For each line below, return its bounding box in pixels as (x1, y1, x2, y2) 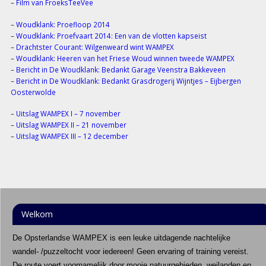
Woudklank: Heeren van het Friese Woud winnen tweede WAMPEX (15, 53, 235, 63)
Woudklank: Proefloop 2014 (15, 19, 110, 29)
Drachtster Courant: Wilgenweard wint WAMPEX (15, 42, 174, 52)
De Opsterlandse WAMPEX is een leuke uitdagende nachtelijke (12, 233, 230, 242)
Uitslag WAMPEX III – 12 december (15, 131, 130, 141)
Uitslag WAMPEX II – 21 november (15, 120, 126, 130)
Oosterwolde (10, 87, 56, 97)
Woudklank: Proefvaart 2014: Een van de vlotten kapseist (15, 30, 207, 40)
